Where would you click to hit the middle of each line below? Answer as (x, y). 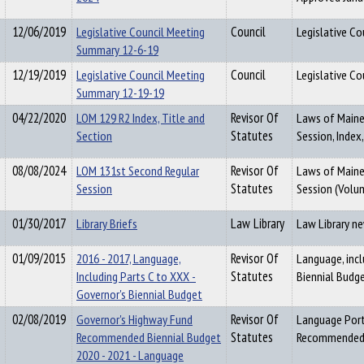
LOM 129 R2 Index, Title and (141, 118)
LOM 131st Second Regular (138, 171)
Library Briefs (107, 223)
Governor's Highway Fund (134, 319)
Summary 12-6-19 (117, 50)
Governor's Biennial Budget (139, 294)
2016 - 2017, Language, (129, 258)
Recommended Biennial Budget (149, 337)
